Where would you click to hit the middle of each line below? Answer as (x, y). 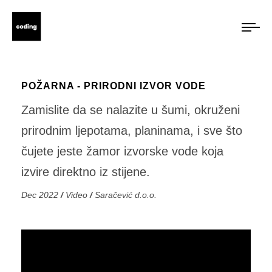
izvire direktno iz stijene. (86, 172)
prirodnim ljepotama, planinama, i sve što (132, 131)
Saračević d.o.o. (126, 195)
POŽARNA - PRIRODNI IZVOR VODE (114, 86)
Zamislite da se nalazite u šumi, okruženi (131, 110)
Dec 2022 (41, 195)
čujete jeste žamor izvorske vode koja (122, 151)
